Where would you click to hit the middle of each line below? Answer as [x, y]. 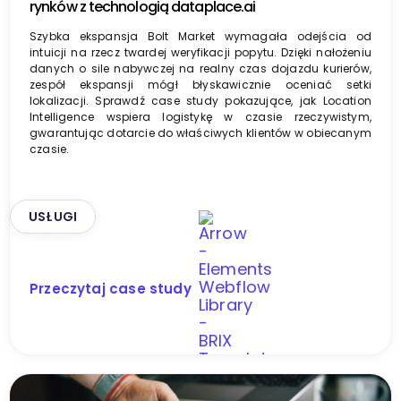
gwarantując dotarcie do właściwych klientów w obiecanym [200, 132]
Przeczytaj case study [111, 288]
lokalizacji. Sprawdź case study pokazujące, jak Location [200, 100]
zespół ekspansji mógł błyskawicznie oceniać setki [200, 84]
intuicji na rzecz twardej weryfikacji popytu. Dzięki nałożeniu [200, 52]
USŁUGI [53, 216]
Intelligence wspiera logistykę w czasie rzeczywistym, [200, 116]
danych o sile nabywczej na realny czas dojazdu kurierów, [200, 68]
